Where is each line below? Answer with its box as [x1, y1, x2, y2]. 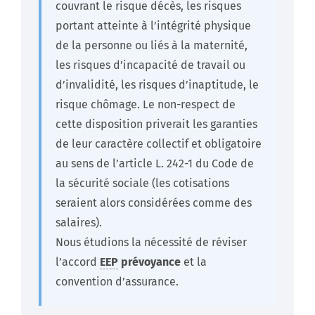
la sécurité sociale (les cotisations [56, 176, 229, 191]
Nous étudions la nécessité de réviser [56, 236, 247, 250]
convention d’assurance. [56, 275, 179, 289]
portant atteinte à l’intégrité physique [56, 19, 251, 33]
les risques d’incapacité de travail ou [56, 58, 245, 72]
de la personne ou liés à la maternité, [56, 39, 247, 53]
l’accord [56, 255, 100, 269]
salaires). [56, 216, 102, 230]
